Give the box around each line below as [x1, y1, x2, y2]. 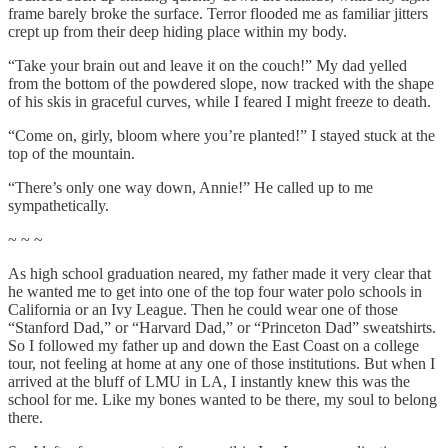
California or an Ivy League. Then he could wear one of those [8, 300, 398, 318]
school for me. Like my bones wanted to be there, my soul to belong [8, 390, 437, 408]
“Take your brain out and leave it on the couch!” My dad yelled [8, 56, 407, 74]
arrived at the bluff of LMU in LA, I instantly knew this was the [8, 372, 410, 390]
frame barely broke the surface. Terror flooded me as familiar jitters [8, 4, 428, 22]
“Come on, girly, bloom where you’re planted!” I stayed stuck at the [8, 126, 435, 144]
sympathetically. [8, 196, 109, 214]
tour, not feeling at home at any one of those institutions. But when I [8, 354, 435, 372]
